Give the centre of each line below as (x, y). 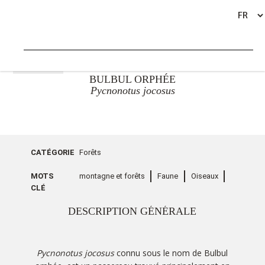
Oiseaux (204, 176)
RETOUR (43, 66)
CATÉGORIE (53, 152)
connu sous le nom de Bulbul (171, 253)
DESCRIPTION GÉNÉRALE (132, 211)
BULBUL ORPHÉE (132, 79)
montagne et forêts (112, 176)
